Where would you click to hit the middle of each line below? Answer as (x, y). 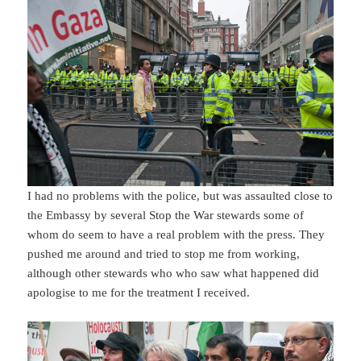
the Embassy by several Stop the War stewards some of (166, 215)
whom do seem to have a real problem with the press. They (176, 234)
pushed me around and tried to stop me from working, (164, 253)
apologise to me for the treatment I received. (139, 292)
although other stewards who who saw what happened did (174, 273)
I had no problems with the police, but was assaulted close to (180, 195)
